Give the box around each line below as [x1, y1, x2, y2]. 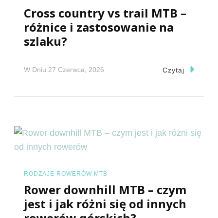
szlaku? [24, 33, 67, 49]
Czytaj [162, 66, 184, 74]
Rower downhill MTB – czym [24, 182, 186, 198]
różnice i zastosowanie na [24, 18, 174, 35]
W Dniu [24, 66, 48, 74]
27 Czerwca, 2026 [48, 66, 104, 74]
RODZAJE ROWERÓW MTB [24, 170, 108, 177]
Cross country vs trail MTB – [24, 4, 186, 21]
